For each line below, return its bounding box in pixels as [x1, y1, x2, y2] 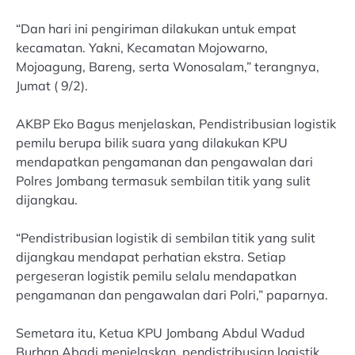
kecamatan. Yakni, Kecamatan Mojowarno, [16, 39, 268, 55]
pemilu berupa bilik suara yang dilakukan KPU [16, 134, 288, 151]
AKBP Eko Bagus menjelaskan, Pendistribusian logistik [16, 115, 336, 132]
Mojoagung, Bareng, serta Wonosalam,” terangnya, [16, 58, 319, 74]
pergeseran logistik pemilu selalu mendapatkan [16, 267, 296, 284]
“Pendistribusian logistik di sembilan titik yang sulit [16, 229, 315, 246]
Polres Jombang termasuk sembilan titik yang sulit [16, 172, 311, 189]
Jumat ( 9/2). [16, 77, 88, 94]
